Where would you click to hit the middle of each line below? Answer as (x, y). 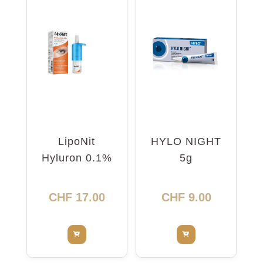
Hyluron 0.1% (77, 158)
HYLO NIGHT (186, 141)
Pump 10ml (77, 174)
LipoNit (77, 141)
